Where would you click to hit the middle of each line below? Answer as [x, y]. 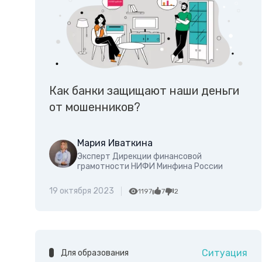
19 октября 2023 [82, 191]
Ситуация [224, 253]
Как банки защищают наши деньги [144, 90]
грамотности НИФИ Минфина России [150, 166]
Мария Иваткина [115, 143]
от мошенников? [95, 107]
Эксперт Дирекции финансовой [139, 156]
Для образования [95, 253]
